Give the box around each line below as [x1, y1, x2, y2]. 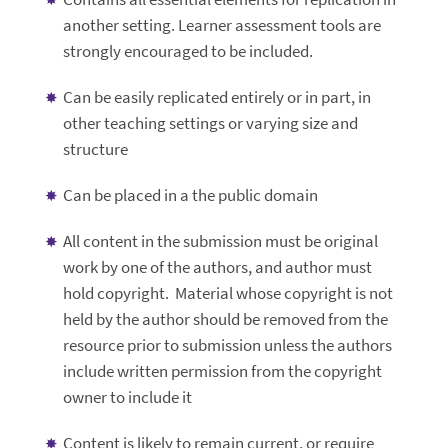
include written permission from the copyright [62, 360, 382, 383]
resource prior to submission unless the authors [62, 334, 392, 357]
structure [62, 138, 128, 161]
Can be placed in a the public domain [62, 184, 318, 207]
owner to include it [62, 386, 192, 409]
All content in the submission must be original [62, 230, 378, 253]
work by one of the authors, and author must [62, 256, 372, 279]
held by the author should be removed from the [62, 308, 388, 331]
